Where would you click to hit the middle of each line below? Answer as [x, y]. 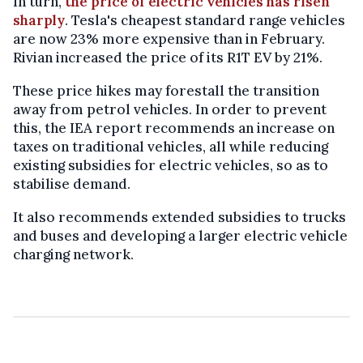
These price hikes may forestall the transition [166, 90]
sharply [39, 20]
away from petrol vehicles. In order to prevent [170, 109]
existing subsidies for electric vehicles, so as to [171, 165]
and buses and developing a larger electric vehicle [180, 235]
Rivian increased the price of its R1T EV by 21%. [168, 57]
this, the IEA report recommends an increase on [174, 128]
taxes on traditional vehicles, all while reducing [171, 146]
